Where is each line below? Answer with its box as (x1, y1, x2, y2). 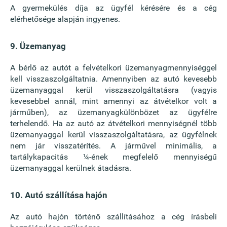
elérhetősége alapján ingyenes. (10, 14, 120, 24)
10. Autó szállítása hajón (10, 190, 107, 200)
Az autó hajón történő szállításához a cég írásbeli (10, 212, 217, 221)
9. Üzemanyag (10, 41, 66, 51)
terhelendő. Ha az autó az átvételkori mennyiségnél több (10, 119, 217, 128)
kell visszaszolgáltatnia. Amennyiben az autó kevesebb (10, 74, 217, 84)
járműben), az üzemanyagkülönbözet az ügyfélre (10, 107, 217, 117)
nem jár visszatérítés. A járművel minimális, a (10, 141, 217, 150)
